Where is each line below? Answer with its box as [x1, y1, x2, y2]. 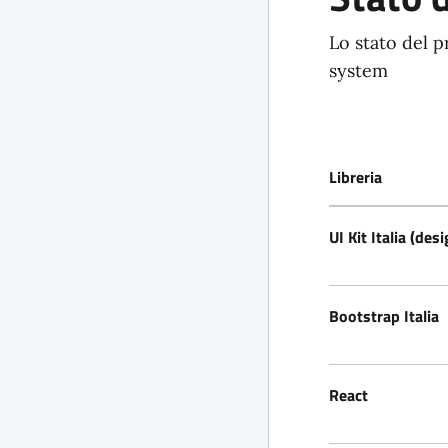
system [328, 59, 388, 82]
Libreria [328, 165, 382, 189]
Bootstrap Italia [328, 304, 439, 328]
